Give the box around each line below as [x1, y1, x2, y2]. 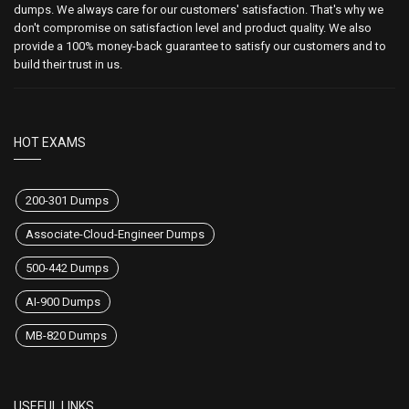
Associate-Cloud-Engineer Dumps [26, 227, 204, 241]
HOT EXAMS [14, 135, 86, 150]
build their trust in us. [14, 58, 122, 71]
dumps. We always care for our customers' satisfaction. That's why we [14, 3, 383, 16]
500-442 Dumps [26, 261, 109, 275]
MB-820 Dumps [26, 329, 107, 342]
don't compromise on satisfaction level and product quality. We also [14, 21, 372, 35]
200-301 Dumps [26, 194, 109, 207]
